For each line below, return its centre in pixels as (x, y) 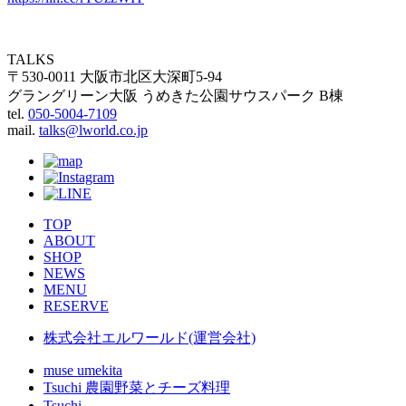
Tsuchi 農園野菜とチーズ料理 (137, 388)
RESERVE (76, 306)
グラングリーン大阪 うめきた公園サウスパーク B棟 (175, 96)
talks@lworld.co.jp (93, 130)
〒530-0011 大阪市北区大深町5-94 (115, 77)
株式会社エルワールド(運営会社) (150, 338)
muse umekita (83, 371)
